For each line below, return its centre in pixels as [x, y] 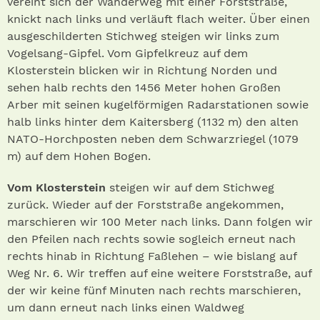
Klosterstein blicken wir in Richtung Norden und [142, 71]
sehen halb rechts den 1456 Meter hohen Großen [144, 88]
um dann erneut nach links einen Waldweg [126, 308]
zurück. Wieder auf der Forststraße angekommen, [145, 205]
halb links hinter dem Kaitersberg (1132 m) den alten [153, 122]
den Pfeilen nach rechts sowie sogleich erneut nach [151, 239]
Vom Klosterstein [56, 188]
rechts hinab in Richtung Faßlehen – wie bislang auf [152, 256]
